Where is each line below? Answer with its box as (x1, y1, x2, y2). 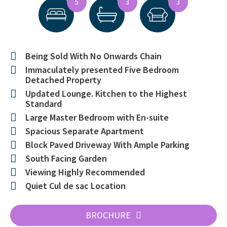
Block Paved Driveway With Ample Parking (25, 139, 190, 151)
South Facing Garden (25, 153, 107, 165)
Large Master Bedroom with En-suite (25, 111, 169, 124)
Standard (25, 98, 62, 110)
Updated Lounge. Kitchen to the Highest (25, 88, 187, 100)
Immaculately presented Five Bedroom (25, 64, 179, 76)
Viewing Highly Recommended (25, 166, 145, 178)
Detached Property (25, 74, 101, 86)
